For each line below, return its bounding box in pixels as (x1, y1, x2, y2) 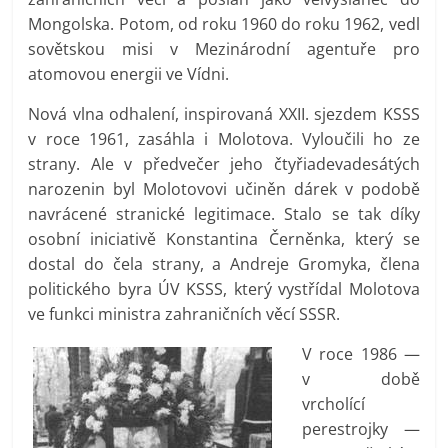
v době (302, 367, 420, 390)
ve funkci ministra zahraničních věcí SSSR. (28, 302, 341, 325)
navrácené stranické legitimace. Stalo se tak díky (28, 202, 420, 225)
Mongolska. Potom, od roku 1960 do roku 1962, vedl (28, 12, 420, 35)
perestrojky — (302, 417, 420, 440)
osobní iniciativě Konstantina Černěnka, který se (28, 227, 420, 250)
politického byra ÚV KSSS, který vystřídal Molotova (28, 277, 420, 300)
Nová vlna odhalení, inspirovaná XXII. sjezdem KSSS (28, 102, 420, 125)
